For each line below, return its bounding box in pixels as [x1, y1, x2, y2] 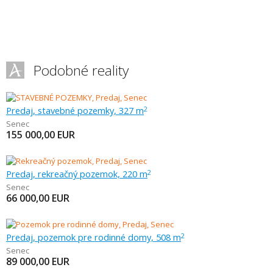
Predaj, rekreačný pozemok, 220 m [6, 168, 147, 180]
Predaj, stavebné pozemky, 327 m [6, 104, 144, 116]
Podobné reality [34, 61, 129, 80]
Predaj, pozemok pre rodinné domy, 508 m [6, 231, 181, 243]
